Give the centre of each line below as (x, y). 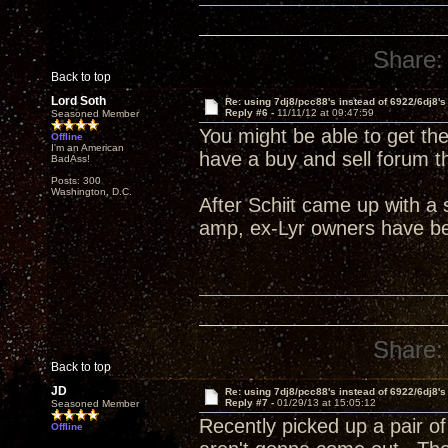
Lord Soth (78, 101)
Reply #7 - (250, 402)
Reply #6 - (250, 112)
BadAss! (70, 158)
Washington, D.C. (91, 191)
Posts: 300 (76, 180)
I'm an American (87, 147)
